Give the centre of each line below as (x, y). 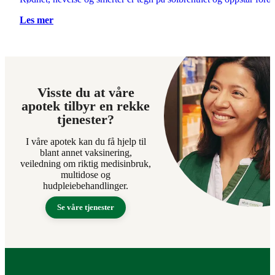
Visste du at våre (86, 93)
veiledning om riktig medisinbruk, (86, 164)
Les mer (37, 20)
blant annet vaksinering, (86, 153)
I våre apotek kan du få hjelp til (86, 142)
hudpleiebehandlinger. (86, 186)
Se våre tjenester (86, 207)
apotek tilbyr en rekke (86, 106)
